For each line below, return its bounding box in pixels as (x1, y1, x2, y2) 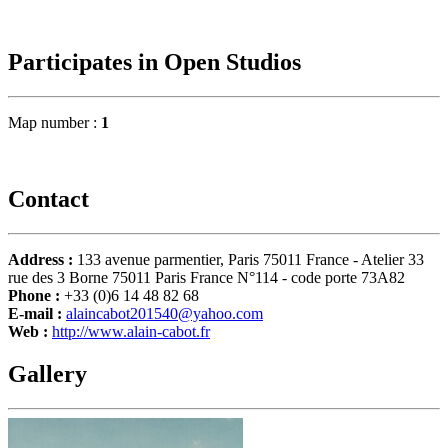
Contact (8, 186, 89, 213)
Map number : (8, 114, 101, 132)
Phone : (8, 286, 64, 304)
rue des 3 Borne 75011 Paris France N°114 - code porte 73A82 (8, 268, 405, 286)
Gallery (8, 360, 87, 387)
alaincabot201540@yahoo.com (66, 304, 263, 322)
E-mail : (8, 304, 66, 322)
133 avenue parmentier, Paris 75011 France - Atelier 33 (77, 250, 424, 268)
